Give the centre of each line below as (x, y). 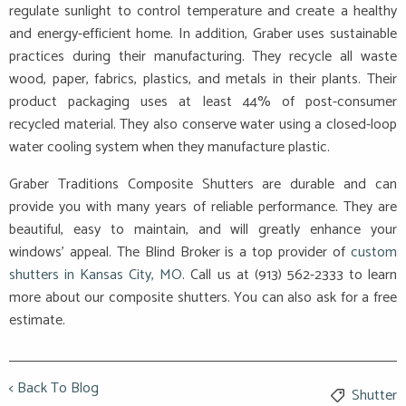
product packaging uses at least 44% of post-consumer (203, 101)
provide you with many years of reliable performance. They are (203, 207)
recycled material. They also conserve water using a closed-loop (203, 124)
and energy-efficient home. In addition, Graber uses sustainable (203, 34)
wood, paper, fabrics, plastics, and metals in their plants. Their (203, 79)
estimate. (37, 320)
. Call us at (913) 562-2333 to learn (290, 275)
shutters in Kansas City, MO (96, 275)
